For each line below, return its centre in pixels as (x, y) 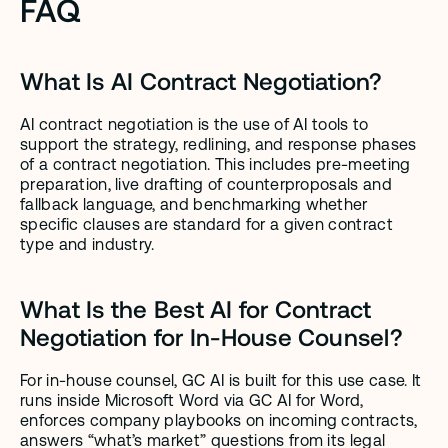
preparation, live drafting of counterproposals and (206, 184)
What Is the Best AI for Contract (196, 308)
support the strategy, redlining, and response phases (218, 144)
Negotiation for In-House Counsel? (211, 336)
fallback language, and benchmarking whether (194, 204)
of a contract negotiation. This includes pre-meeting (215, 164)
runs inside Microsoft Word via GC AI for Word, (192, 400)
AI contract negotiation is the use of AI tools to (194, 124)
